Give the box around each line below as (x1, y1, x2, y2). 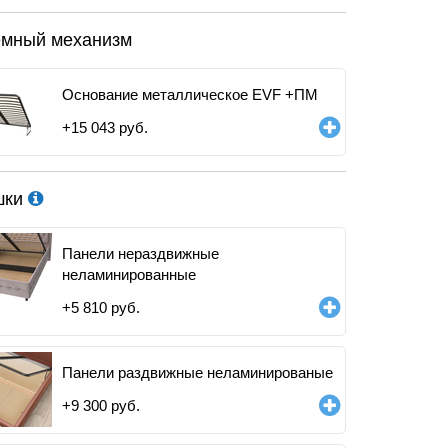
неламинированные (62, 266, 196, 283)
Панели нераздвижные (62, 245, 219, 262)
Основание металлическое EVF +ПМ (62, 86, 318, 103)
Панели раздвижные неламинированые (62, 364, 333, 381)
